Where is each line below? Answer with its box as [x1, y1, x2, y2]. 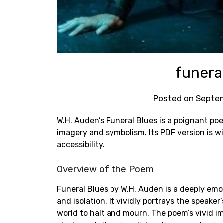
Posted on [153, 93, 196, 103]
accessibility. [57, 139, 105, 149]
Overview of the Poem [57, 163, 154, 175]
